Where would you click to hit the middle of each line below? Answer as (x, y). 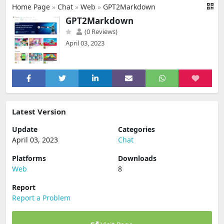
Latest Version (39, 111)
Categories (136, 129)
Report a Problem (41, 198)
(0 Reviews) (100, 31)
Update (25, 129)
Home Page (31, 7)
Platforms (29, 158)
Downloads (137, 158)
